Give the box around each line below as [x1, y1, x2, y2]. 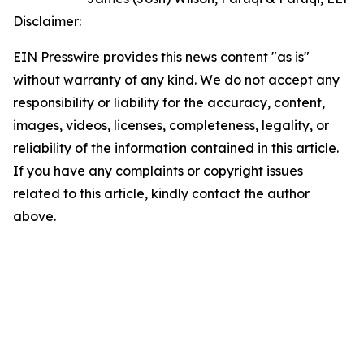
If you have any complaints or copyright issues [13, 162, 303, 180]
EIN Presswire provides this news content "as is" [13, 49, 310, 66]
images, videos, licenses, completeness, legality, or [13, 117, 329, 134]
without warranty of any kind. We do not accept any [13, 71, 340, 89]
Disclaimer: [13, 13, 81, 30]
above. [13, 208, 56, 225]
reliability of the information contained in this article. [13, 140, 339, 157]
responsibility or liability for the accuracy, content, [13, 94, 325, 111]
